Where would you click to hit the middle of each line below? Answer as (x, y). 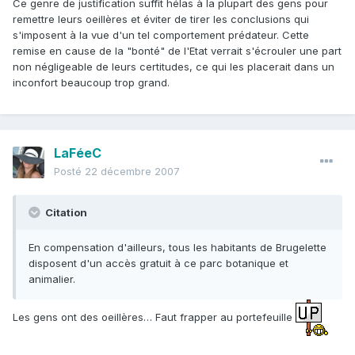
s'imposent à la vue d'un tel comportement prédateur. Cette (161, 35)
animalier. (52, 279)
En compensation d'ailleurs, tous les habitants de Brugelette (177, 248)
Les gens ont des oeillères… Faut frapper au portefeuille (154, 317)
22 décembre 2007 (132, 172)
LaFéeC (78, 153)
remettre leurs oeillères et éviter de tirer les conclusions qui (161, 19)
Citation (65, 213)
